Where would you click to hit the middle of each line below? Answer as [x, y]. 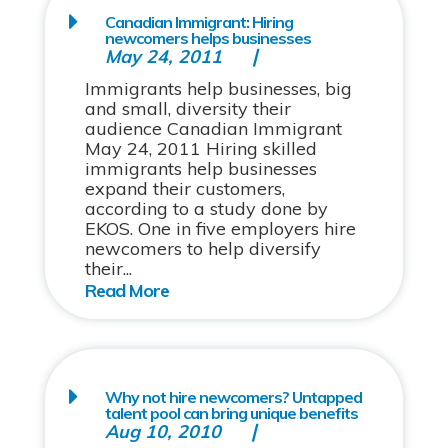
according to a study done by [206, 208]
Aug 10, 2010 [162, 431]
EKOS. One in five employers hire [220, 228]
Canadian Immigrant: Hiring [198, 22]
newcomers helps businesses [207, 38]
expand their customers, [184, 188]
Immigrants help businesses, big [218, 88]
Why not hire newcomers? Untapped [233, 397]
